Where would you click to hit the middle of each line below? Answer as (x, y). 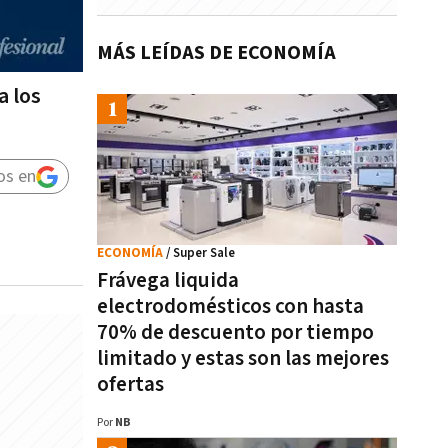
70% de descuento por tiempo (235, 332)
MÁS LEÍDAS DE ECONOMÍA (216, 53)
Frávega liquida (168, 280)
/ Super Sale (200, 253)
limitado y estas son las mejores (243, 358)
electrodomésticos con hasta (230, 306)
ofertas (130, 384)
